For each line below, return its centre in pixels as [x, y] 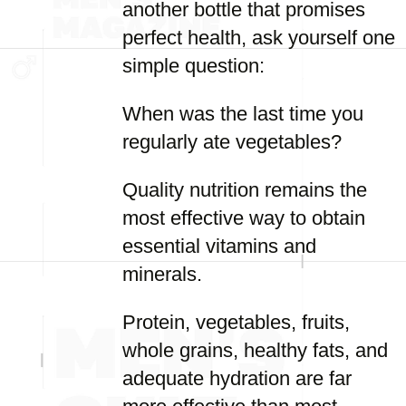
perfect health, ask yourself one [259, 38]
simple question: [193, 66]
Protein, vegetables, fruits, [236, 322]
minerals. [162, 274]
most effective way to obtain [244, 218]
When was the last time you [243, 114]
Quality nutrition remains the [245, 190]
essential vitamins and [219, 246]
